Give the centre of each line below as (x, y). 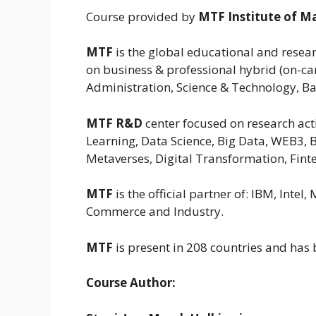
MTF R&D (116, 123)
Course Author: (131, 283)
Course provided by (142, 16)
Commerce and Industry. (155, 212)
